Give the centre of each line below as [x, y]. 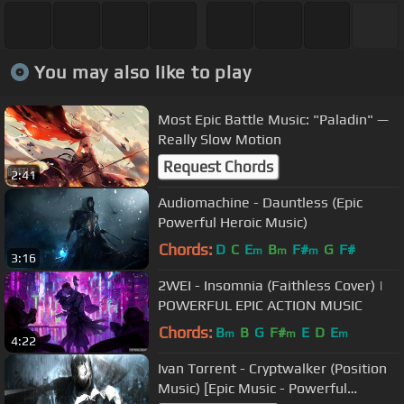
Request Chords [218, 167]
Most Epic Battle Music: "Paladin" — [273, 119]
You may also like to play [142, 72]
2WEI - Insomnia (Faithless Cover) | [271, 285]
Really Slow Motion [220, 139]
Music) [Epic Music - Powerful [252, 388]
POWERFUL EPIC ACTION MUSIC [260, 305]
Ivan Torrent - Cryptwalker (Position [272, 368]
